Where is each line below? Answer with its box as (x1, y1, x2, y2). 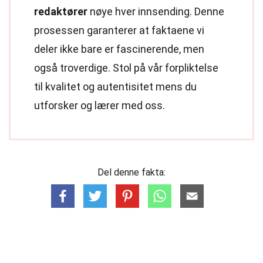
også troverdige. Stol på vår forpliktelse (34, 62, 218, 74)
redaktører (34, 5, 87, 18)
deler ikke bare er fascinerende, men (34, 43, 204, 55)
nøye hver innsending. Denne (87, 5, 224, 18)
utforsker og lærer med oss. (34, 99, 165, 112)
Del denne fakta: (97, 167, 166, 178)
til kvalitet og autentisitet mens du (34, 80, 197, 93)
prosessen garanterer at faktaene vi (34, 24, 204, 36)
